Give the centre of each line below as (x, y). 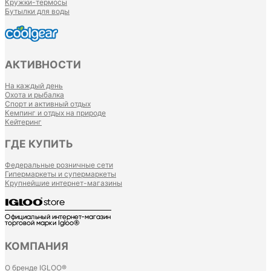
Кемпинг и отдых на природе (55, 113)
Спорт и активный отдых (48, 104)
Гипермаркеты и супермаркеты (60, 174)
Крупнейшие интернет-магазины (64, 183)
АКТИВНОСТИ (43, 64)
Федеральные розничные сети (59, 165)
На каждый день (34, 86)
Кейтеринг (23, 122)
